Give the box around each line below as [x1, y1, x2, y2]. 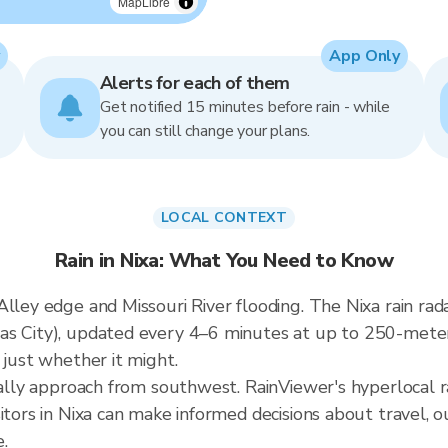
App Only [329, 45, 400, 67]
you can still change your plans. [100, 120, 311, 142]
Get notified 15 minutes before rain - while [100, 96, 391, 118]
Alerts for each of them [100, 71, 290, 95]
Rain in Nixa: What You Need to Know [55, 247, 393, 274]
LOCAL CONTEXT [161, 208, 287, 227]
